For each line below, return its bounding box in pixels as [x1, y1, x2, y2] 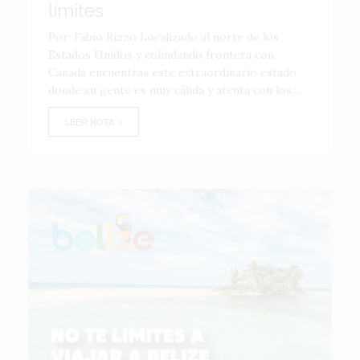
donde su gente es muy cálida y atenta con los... [48, 83, 299, 97]
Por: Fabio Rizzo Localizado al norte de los [48, 30, 279, 44]
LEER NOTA [65, 115, 119, 128]
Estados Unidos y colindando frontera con [48, 47, 274, 62]
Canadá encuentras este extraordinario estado [48, 65, 297, 80]
